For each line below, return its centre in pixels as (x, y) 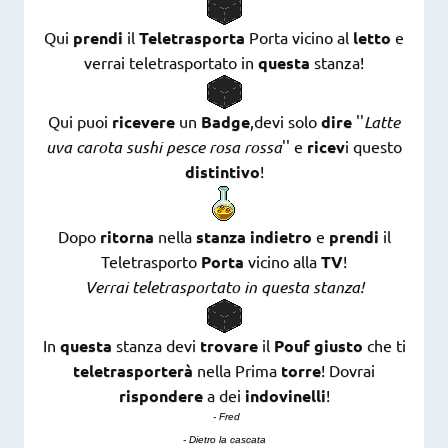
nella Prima (237, 370)
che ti (384, 345)
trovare (228, 346)
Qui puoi (80, 121)
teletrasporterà (133, 371)
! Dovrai (348, 370)
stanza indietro (253, 237)
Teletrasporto (151, 261)
